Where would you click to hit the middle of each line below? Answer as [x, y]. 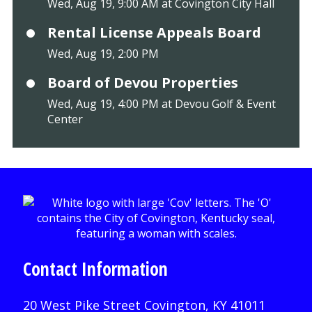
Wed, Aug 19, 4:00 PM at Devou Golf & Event [161, 103]
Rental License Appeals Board [154, 32]
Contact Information [95, 269]
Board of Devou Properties [142, 82]
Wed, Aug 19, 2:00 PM [103, 53]
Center [65, 119]
